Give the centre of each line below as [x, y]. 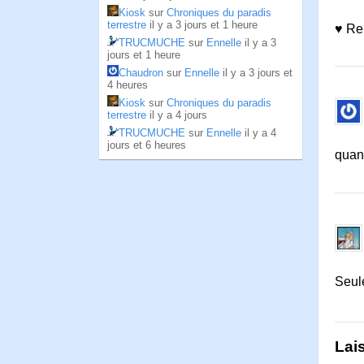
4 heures [128, 85]
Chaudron [141, 73]
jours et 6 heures [147, 145]
